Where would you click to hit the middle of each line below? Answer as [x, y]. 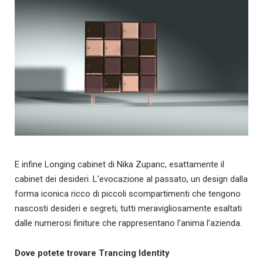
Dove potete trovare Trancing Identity [92, 253]
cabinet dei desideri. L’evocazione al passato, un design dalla [131, 179]
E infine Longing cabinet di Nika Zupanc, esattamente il [119, 165]
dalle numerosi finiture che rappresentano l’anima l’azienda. [128, 223]
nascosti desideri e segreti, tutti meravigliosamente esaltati [128, 209]
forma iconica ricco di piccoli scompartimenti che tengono [128, 194]
